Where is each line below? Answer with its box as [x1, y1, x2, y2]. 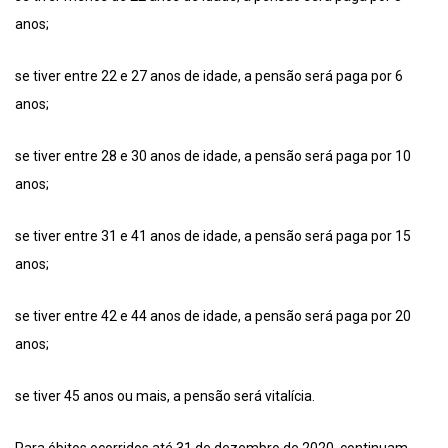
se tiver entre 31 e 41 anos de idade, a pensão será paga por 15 [15, 227, 411, 244]
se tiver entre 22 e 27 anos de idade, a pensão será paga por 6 [15, 67, 403, 84]
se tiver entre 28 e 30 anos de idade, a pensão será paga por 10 [15, 147, 411, 164]
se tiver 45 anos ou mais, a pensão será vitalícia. [15, 387, 315, 404]
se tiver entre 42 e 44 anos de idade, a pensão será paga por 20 [15, 307, 411, 324]
